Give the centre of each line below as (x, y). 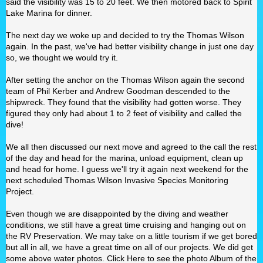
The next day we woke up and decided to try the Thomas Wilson (125, 35)
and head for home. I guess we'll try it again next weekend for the (127, 169)
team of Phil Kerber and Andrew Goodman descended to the (118, 91)
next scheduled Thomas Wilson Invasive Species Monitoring (117, 180)
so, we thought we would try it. (62, 58)
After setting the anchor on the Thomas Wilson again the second (125, 80)
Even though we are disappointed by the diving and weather (117, 214)
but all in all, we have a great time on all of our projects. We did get (129, 247)
